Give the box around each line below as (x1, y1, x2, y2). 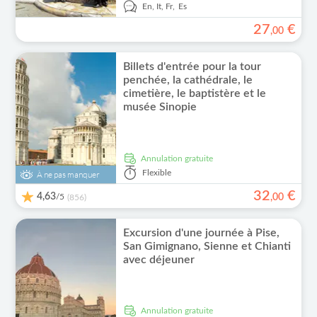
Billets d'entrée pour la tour (122, 61, 261, 72)
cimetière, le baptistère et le (122, 88, 266, 99)
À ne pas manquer (37, 169, 100, 180)
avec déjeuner (122, 254, 195, 265)
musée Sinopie (122, 101, 197, 113)
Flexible (142, 168, 171, 177)
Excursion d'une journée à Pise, (122, 227, 279, 238)
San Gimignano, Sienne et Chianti (122, 241, 291, 252)
